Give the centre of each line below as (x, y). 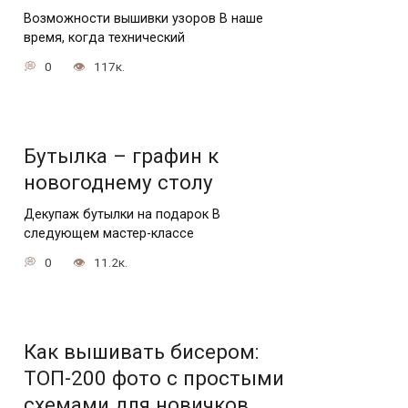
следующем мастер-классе (109, 233)
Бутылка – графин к (121, 156)
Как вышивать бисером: (141, 352)
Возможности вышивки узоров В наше (143, 18)
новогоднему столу (118, 183)
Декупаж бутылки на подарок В (122, 214)
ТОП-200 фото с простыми (154, 378)
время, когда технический (104, 37)
